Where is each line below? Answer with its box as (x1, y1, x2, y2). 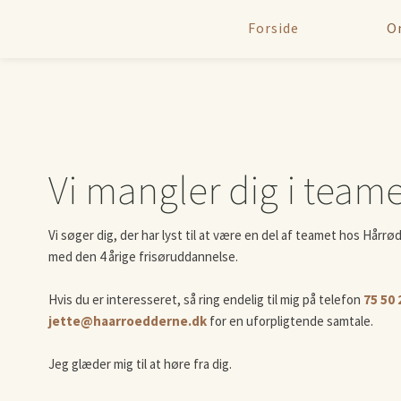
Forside (247, 19, 299, 38)
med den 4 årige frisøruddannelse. (48, 248, 239, 266)
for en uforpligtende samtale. (207, 312, 374, 330)
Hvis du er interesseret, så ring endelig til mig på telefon (48, 291, 364, 309)
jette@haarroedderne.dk (48, 312, 208, 330)
